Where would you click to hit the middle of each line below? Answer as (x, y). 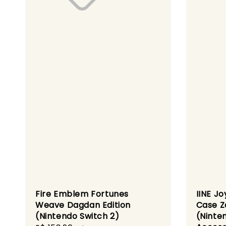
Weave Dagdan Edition (83, 205)
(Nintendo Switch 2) (77, 216)
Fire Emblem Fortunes (82, 194)
